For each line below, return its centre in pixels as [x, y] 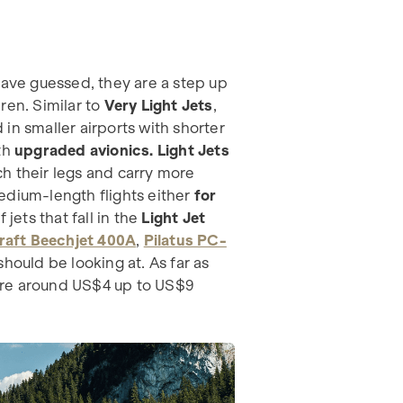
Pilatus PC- [185, 240]
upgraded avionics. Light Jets [122, 150]
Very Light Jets [158, 105]
